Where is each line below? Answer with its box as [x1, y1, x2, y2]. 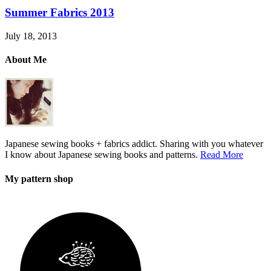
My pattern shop [5, 173, 73, 184]
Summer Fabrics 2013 [5, 6, 114, 19]
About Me [5, 54, 47, 65]
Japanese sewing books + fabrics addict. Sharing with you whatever [5, 139, 263, 149]
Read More [200, 149, 243, 160]
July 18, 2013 [5, 30, 57, 41]
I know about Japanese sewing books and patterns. [5, 149, 200, 160]
